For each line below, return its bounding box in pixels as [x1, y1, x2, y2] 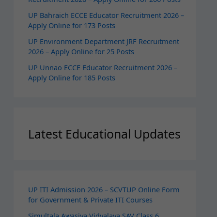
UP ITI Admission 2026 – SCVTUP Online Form [28, 184, 180, 194]
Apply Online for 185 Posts [28, 73, 115, 83]
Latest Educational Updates [28, 125, 181, 142]
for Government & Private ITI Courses [28, 194, 153, 204]
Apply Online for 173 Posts [28, 20, 115, 31]
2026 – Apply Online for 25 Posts [28, 46, 134, 57]
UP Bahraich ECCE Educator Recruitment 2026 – [28, 10, 184, 20]
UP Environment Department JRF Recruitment [28, 36, 179, 46]
